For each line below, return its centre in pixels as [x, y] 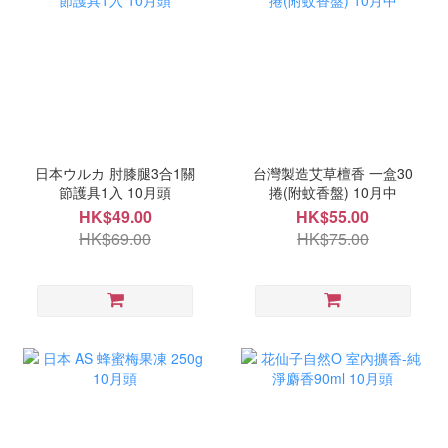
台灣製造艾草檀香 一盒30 [332, 172]
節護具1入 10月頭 [115, 191]
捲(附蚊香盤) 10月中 [332, 191]
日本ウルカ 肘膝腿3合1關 [115, 172]
